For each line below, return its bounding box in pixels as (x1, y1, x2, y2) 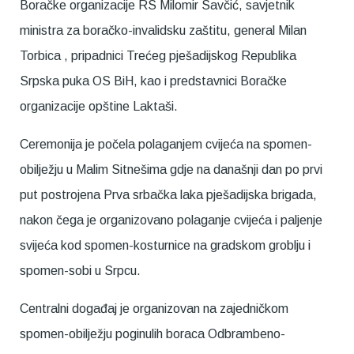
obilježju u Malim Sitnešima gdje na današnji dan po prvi (20, 163, 322, 176)
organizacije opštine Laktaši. (20, 100, 178, 113)
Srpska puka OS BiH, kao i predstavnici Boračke (20, 74, 287, 88)
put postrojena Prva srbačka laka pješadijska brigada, (20, 188, 317, 201)
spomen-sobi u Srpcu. (20, 264, 141, 277)
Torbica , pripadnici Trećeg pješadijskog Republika (20, 49, 296, 62)
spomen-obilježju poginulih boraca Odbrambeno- (20, 327, 285, 341)
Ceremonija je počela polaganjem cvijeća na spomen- (20, 137, 312, 151)
